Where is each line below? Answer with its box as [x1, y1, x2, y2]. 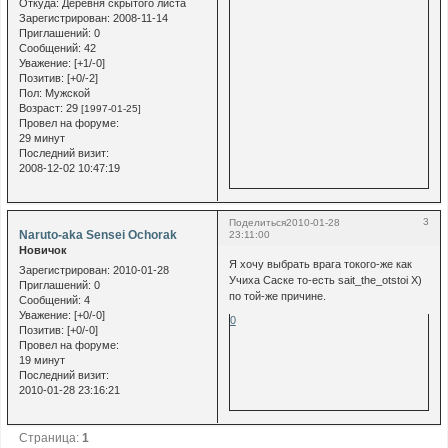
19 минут [18, 353, 65, 366]
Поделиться [228, 217, 286, 229]
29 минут [18, 132, 65, 145]
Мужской [41, 87, 90, 100]
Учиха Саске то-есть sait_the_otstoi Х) [228, 273, 422, 286]
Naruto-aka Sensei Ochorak [18, 228, 177, 243]
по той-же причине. [228, 289, 326, 302]
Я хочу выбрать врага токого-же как [228, 257, 412, 270]
